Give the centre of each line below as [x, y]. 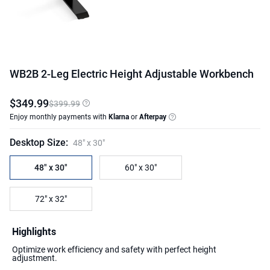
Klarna [119, 117]
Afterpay [152, 117]
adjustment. [35, 258]
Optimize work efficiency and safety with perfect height [114, 250]
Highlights [34, 232]
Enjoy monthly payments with [58, 117]
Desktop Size [38, 143]
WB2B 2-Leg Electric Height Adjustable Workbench [132, 74]
